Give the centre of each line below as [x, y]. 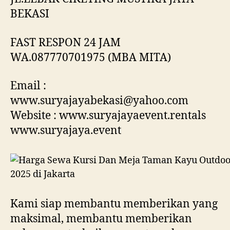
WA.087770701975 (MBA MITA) [91, 57]
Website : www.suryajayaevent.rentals [108, 116]
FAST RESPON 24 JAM [65, 43]
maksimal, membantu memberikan [101, 219]
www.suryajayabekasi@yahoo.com [99, 101]
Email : [28, 86]
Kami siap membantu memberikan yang [114, 204]
